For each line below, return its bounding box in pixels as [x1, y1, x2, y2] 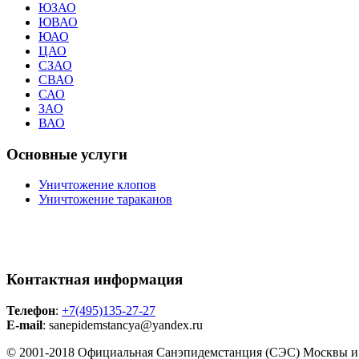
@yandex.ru [140, 318, 203, 333]
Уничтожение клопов [38, 178, 156, 192]
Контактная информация [6, 271, 183, 288]
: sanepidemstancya [42, 318, 140, 333]
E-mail [6, 318, 42, 333]
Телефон [6, 304, 55, 318]
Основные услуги [6, 145, 127, 163]
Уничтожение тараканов [38, 192, 172, 207]
